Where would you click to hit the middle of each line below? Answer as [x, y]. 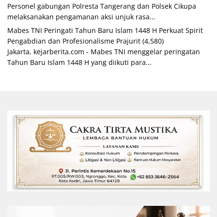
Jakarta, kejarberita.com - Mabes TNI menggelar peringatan [104, 52]
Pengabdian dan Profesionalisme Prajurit [74, 41]
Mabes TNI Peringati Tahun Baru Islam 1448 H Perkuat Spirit [105, 31]
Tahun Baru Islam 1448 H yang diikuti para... [79, 62]
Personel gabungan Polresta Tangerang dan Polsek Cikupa [102, 6]
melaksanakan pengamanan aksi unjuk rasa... [81, 17]
